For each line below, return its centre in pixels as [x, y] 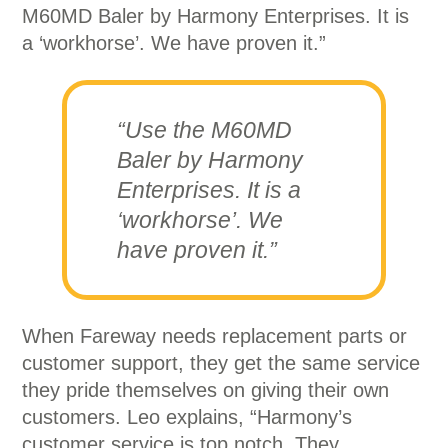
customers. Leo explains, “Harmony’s [187, 417]
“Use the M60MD [205, 130]
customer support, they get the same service [221, 363]
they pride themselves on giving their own [206, 390]
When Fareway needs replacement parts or [215, 336]
